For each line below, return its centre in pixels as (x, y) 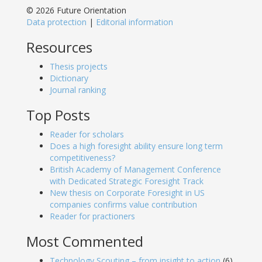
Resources (59, 47)
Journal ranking (78, 89)
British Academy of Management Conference (135, 169)
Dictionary (69, 78)
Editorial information (135, 22)
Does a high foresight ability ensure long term (136, 146)
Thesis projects (79, 66)
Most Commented (85, 241)
